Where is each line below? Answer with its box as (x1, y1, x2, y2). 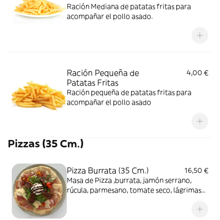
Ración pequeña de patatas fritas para (67, 88, 192, 97)
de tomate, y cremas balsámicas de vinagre (67, 195, 206, 204)
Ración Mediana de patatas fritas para (67, 2, 191, 11)
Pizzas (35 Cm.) (8, 137, 83, 150)
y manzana (67, 205, 101, 214)
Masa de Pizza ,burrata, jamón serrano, (67, 176, 192, 185)
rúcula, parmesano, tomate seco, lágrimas (67, 186, 201, 194)
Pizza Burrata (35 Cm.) (67, 165, 149, 175)
